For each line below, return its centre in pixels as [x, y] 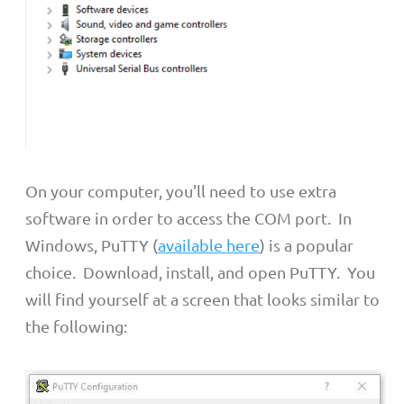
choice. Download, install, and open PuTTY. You [200, 272]
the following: [76, 326]
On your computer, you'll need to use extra [181, 191]
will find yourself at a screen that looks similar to [202, 299]
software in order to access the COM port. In [188, 218]
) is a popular [307, 245]
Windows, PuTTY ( [92, 245]
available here [209, 245]
